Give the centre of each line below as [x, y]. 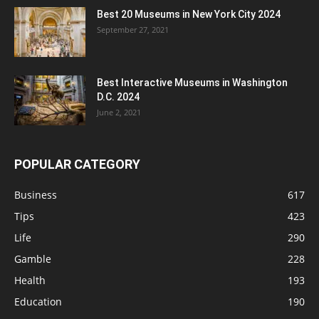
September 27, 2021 [133, 29]
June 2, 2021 [119, 112]
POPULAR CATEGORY [77, 164]
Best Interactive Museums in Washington [192, 82]
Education [38, 301]
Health [30, 280]
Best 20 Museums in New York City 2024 [189, 14]
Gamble [33, 258]
